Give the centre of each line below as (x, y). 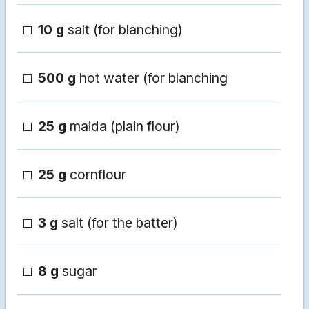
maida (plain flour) (125, 127)
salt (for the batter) (120, 223)
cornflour (98, 175)
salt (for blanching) (125, 30)
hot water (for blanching (153, 78)
